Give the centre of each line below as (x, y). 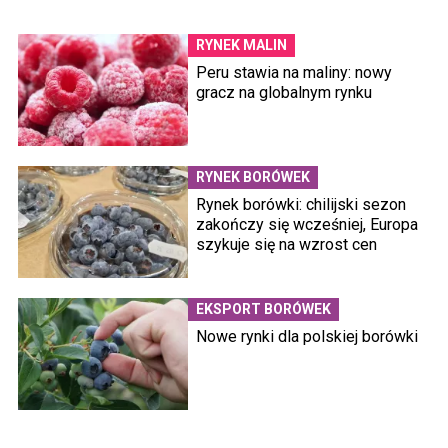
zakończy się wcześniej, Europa (307, 225)
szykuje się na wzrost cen (286, 245)
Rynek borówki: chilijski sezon (301, 205)
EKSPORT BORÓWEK (263, 309)
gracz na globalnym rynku (284, 93)
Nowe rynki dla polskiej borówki (307, 337)
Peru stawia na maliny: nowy (294, 73)
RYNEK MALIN (241, 45)
